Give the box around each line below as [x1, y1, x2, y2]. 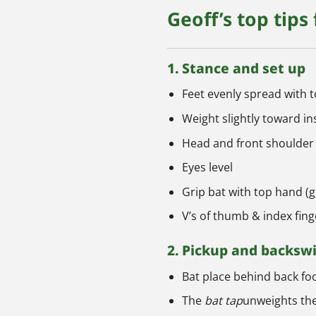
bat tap [204, 293, 243, 309]
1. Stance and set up [167, 58, 305, 78]
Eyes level [181, 159, 233, 176]
